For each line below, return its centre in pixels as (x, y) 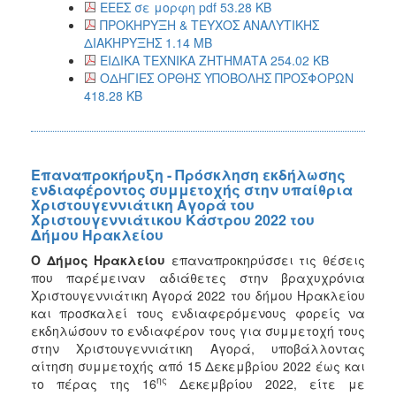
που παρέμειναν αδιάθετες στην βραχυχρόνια (198, 277)
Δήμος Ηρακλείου (106, 259)
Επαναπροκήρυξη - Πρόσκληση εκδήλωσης (188, 174)
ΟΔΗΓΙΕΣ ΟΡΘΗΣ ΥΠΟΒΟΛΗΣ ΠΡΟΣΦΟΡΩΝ (227, 77)
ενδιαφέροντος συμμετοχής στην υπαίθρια (192, 189)
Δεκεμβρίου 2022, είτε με (266, 383)
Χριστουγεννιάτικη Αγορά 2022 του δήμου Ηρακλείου (198, 295)
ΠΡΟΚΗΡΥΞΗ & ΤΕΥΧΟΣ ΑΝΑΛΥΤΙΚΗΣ (209, 24)
